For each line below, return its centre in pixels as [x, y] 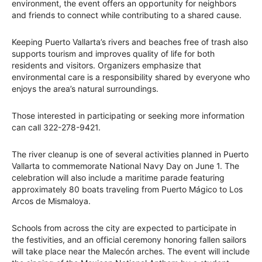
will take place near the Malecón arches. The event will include [131, 251]
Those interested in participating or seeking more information [128, 115]
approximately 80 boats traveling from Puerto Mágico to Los [127, 189]
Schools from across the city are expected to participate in [124, 227]
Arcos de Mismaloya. [51, 201]
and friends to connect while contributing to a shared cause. [127, 15]
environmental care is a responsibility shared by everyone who [131, 77]
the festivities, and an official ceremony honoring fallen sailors [129, 239]
